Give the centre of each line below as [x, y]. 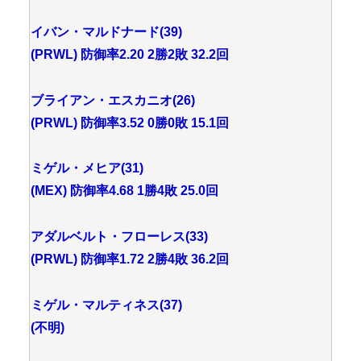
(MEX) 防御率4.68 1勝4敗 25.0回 [124, 191]
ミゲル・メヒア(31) [87, 168]
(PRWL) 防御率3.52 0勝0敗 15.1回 [130, 122]
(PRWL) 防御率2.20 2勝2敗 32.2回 [130, 54]
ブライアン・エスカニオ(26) [113, 100]
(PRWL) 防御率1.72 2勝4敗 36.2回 [130, 259]
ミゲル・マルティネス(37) [106, 305]
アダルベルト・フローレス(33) [119, 237]
